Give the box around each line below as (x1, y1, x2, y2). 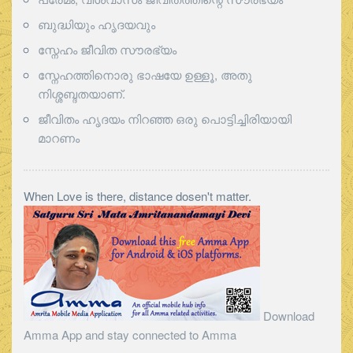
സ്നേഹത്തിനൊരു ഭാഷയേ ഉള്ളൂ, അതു (38, 65, 252, 83)
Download (260, 307, 314, 324)
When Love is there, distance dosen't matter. (24, 187, 251, 204)
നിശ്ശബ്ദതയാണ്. (38, 84, 125, 102)
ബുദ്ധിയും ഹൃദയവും (38, 15, 155, 32)
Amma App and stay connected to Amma (24, 325, 236, 343)
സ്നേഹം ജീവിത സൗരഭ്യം (38, 40, 176, 58)
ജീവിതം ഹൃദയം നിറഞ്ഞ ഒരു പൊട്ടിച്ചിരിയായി (38, 110, 292, 127)
